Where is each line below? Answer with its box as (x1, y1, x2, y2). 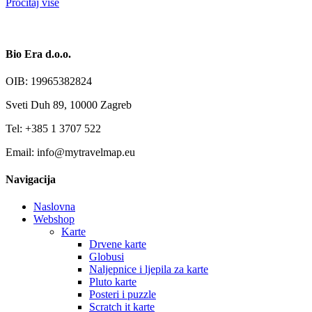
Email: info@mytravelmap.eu (6, 146, 135, 158)
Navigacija (6, 173, 56, 186)
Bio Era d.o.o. (6, 47, 71, 60)
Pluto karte (89, 276, 136, 288)
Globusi (89, 251, 124, 263)
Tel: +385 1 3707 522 (6, 122, 101, 134)
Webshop (33, 213, 75, 226)
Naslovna (33, 201, 75, 213)
